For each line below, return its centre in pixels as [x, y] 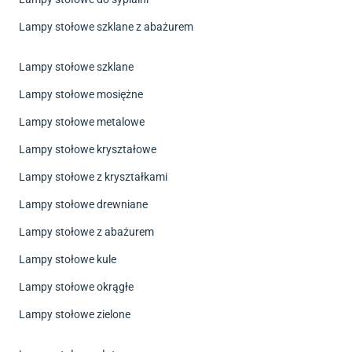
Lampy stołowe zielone [75, 314]
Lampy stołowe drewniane [83, 204]
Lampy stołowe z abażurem [86, 231]
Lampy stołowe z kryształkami [93, 176]
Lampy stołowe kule [68, 259]
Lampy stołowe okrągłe [76, 286]
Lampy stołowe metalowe [82, 121]
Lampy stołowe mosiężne [81, 94]
